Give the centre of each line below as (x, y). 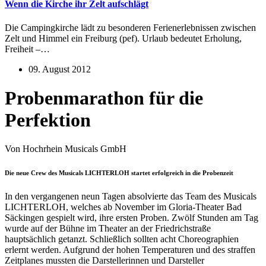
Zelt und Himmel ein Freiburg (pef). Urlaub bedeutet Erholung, (123, 38)
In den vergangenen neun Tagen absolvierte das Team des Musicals (131, 197)
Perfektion (48, 120)
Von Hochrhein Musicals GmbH (66, 149)
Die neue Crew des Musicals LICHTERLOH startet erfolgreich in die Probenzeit (119, 173)
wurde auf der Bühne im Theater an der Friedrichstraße (108, 229)
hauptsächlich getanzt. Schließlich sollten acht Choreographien (122, 239)
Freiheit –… (27, 49)
